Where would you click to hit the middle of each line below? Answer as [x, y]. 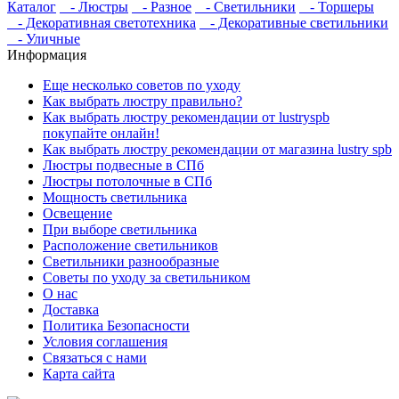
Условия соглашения [105, 342]
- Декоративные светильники [294, 23]
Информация [47, 55]
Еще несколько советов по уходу [142, 85]
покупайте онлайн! [101, 133]
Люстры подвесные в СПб [123, 165]
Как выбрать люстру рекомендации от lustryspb [186, 117]
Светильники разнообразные [131, 261]
